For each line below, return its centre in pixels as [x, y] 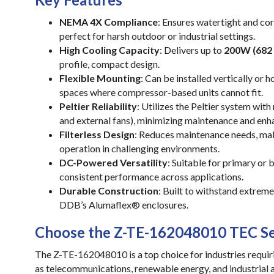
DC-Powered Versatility [113, 162]
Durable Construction [109, 191]
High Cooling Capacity [109, 50]
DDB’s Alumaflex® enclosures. [124, 205]
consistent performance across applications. [151, 176]
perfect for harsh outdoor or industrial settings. [157, 36]
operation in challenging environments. [139, 148]
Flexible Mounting [100, 78]
